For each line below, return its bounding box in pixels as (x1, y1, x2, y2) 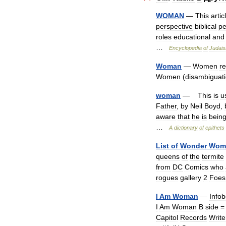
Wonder (180, 142, 207, 150)
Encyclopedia (169, 45, 202, 51)
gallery (180, 174, 201, 182)
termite (202, 152, 224, 160)
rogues (156, 174, 178, 182)
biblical (195, 22, 216, 30)
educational (174, 33, 210, 41)
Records (180, 213, 207, 221)
